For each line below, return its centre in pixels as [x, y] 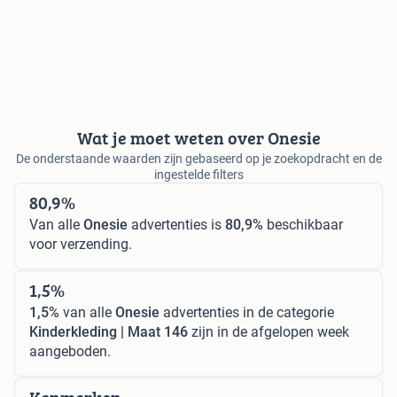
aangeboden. [70, 351]
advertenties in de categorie [247, 312]
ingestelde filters [198, 174]
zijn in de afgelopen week [269, 331]
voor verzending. [81, 244]
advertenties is [176, 224]
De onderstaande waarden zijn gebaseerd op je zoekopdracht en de [198, 158]
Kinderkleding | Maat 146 [109, 331]
